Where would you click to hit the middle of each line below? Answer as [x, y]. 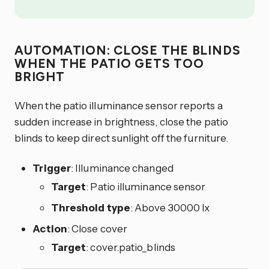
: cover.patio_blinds [131, 247]
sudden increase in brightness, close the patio [121, 121]
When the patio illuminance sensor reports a [119, 105]
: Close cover [97, 228]
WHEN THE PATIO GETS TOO [109, 64]
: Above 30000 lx [170, 207]
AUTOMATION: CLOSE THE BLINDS [128, 50]
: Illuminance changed [122, 168]
